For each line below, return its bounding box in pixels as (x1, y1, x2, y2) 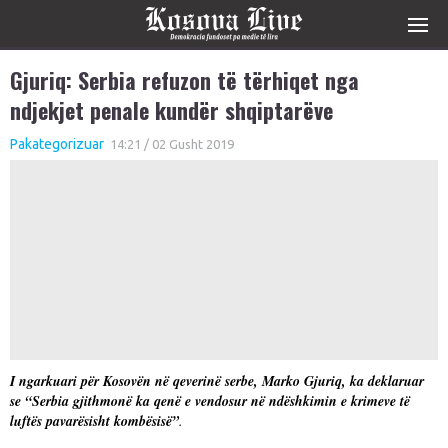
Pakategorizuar (10, 136, 104, 152)
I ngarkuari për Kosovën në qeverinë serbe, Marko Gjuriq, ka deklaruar (10, 371, 424, 391)
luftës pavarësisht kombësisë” (10, 411, 179, 431)
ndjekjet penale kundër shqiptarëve (10, 94, 333, 126)
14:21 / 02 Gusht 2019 (107, 137, 234, 151)
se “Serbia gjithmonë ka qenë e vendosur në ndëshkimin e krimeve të (10, 391, 410, 411)
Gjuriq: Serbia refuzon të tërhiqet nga (10, 64, 359, 96)
